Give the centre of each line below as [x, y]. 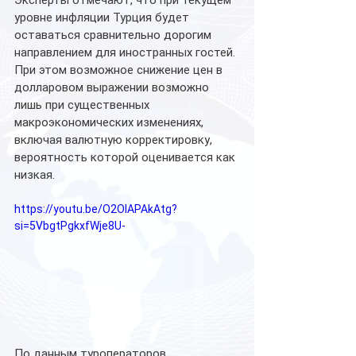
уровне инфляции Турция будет [103, 17]
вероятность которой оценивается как [126, 157]
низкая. [35, 174]
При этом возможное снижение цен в [120, 70]
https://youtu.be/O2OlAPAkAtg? [96, 209]
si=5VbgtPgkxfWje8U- [70, 225]
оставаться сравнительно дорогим [114, 35]
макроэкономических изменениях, [110, 122]
